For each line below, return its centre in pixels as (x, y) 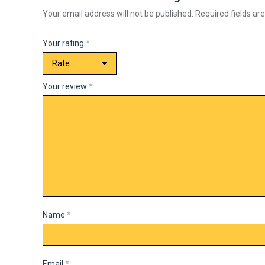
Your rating (64, 43)
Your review (66, 86)
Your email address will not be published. (118, 14)
